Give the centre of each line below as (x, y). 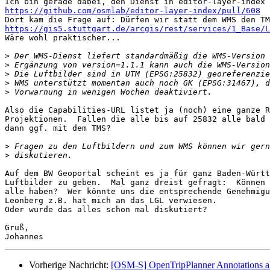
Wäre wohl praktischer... (63, 38)
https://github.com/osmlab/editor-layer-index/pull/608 (133, 11)
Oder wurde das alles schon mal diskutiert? (106, 210)
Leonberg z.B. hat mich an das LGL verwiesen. (111, 201)
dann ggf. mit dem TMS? (58, 128)
